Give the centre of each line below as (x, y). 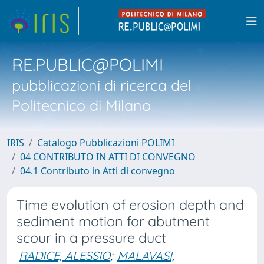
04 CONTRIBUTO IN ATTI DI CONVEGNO (108, 157)
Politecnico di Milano (81, 105)
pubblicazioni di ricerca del (102, 85)
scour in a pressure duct (91, 238)
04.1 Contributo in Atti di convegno (98, 171)
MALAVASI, (146, 255)
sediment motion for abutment (113, 221)
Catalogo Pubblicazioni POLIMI (106, 143)
